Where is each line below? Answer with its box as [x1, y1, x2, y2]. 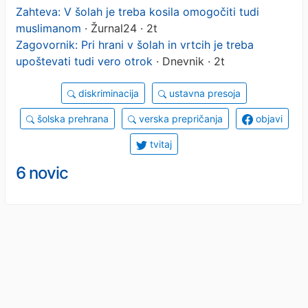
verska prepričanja [135, 112, 223, 124]
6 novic [16, 162, 68, 183]
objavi [252, 112, 283, 124]
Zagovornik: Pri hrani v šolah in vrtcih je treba [16, 37, 254, 52]
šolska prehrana [34, 112, 109, 124]
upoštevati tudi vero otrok [16, 54, 153, 68]
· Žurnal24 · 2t [81, 21, 157, 35]
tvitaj [147, 137, 172, 150]
